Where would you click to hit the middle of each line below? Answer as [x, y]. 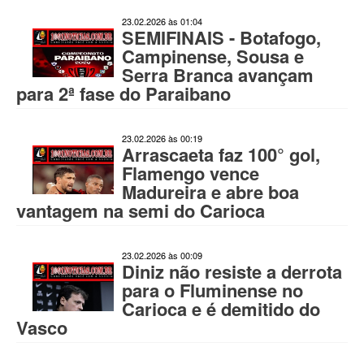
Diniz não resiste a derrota [232, 271]
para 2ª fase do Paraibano [123, 93]
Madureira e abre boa [210, 192]
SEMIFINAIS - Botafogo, [221, 37]
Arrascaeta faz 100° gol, [221, 154]
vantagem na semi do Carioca [141, 210]
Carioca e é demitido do [221, 309]
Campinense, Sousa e [213, 56]
